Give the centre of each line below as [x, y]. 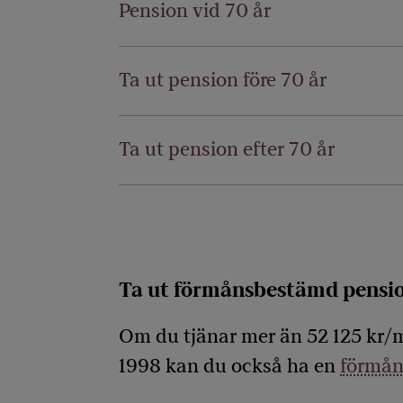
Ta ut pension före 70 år [223, 81]
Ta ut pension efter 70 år [227, 150]
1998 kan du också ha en [229, 367]
